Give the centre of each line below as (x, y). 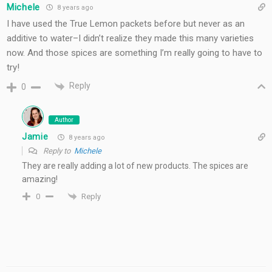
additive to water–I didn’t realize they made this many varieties (130, 39)
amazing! (40, 179)
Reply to (58, 151)
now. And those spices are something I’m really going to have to (134, 53)
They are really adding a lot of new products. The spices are (135, 165)
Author (64, 120)
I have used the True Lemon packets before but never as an (126, 24)
